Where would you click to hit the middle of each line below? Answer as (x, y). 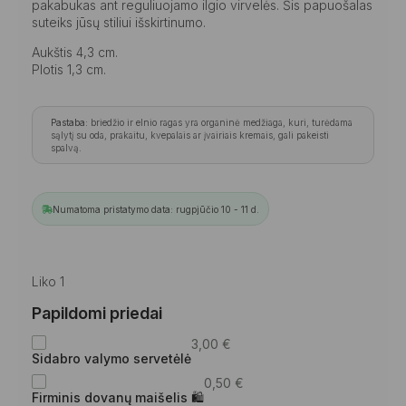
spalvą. (66, 147)
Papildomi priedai (97, 313)
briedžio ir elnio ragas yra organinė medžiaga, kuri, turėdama (220, 122)
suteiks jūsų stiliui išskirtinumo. (119, 22)
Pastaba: (69, 122)
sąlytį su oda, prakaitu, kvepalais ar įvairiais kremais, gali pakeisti (190, 135)
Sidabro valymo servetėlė (111, 358)
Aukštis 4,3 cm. (75, 52)
